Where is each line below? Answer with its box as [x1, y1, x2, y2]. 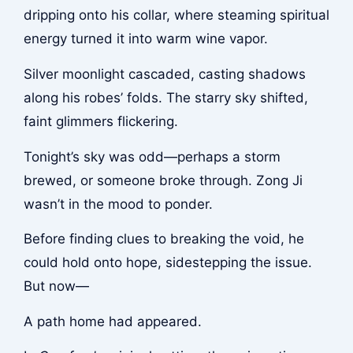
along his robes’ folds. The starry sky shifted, [23, 89, 308, 106]
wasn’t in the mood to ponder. [23, 195, 213, 212]
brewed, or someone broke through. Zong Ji [23, 172, 303, 188]
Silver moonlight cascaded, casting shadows [23, 65, 306, 82]
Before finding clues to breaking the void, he [23, 231, 304, 247]
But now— [23, 278, 89, 295]
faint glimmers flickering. [23, 113, 178, 129]
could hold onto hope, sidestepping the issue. [23, 255, 312, 271]
